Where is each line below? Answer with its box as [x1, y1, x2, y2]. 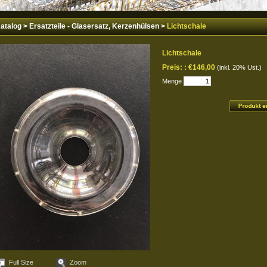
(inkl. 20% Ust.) [217, 63, 262, 71]
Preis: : [162, 63, 188, 72]
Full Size [9, 258, 33, 266]
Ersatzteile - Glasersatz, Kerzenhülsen [29, 21, 159, 30]
